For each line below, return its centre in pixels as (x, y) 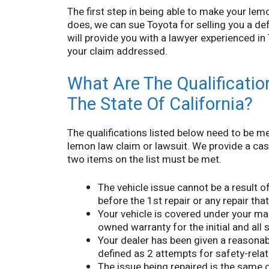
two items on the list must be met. (144, 159)
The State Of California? (160, 104)
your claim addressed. (117, 52)
